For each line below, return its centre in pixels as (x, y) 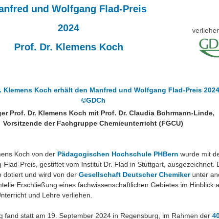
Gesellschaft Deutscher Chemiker (134, 174)
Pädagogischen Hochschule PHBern (118, 154)
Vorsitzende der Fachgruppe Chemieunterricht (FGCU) (93, 123)
